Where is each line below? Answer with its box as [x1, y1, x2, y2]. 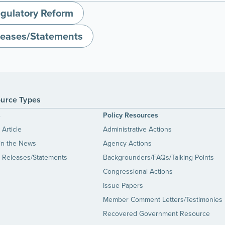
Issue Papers [102, 180, 143, 191]
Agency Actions [102, 138, 152, 149]
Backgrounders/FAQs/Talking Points [102, 152, 214, 163]
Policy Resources [102, 110, 158, 121]
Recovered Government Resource [102, 208, 210, 219]
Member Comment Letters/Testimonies [102, 194, 222, 205]
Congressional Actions [102, 166, 173, 177]
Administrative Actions [102, 124, 172, 135]
